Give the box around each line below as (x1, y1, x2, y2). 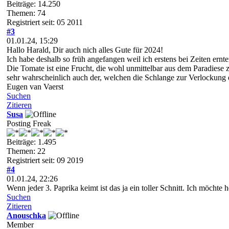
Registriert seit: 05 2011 (7, 17, 83, 27)
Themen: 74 (7, 8, 45, 17)
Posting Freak (7, 119, 51, 128)
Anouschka (7, 211, 46, 220)
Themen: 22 (7, 146, 45, 155)
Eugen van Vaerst (7, 82, 63, 91)
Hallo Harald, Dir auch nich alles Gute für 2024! (7, 45, 163, 54)
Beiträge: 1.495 (7, 137, 56, 146)
